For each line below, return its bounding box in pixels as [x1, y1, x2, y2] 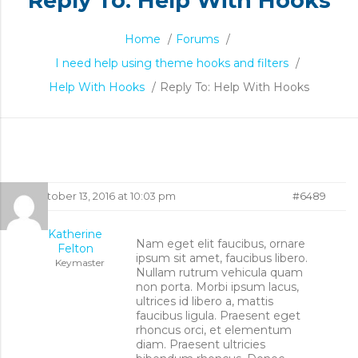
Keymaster [55, 257, 105, 268]
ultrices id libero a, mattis [136, 294, 273, 308]
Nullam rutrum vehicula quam [136, 265, 303, 280]
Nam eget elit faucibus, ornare [136, 237, 305, 251]
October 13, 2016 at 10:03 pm [32, 190, 176, 202]
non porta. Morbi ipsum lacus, [136, 280, 299, 294]
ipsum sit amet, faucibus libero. [136, 251, 308, 265]
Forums [175, 32, 219, 46]
